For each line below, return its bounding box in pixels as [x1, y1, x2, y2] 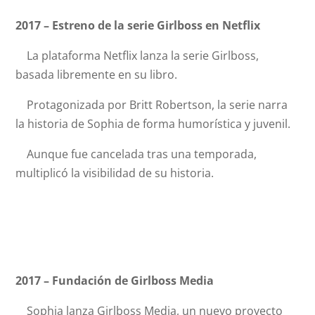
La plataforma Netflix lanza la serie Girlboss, [15, 48, 259, 63]
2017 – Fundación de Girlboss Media [15, 273, 214, 288]
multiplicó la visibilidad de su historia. [15, 165, 214, 181]
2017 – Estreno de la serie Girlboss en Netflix [15, 18, 261, 33]
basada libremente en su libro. [15, 67, 178, 82]
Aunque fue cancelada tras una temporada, [15, 146, 257, 162]
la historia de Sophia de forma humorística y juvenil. [15, 116, 291, 131]
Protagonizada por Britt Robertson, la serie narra [15, 97, 288, 112]
